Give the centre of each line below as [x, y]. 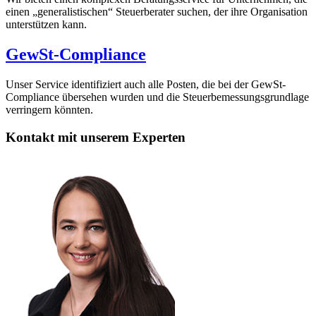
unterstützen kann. [46, 25]
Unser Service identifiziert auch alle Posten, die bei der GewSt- [146, 85]
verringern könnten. [49, 110]
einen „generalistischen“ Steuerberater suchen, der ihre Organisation [157, 12]
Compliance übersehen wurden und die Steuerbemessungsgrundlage [157, 97]
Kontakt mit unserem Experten [96, 137]
